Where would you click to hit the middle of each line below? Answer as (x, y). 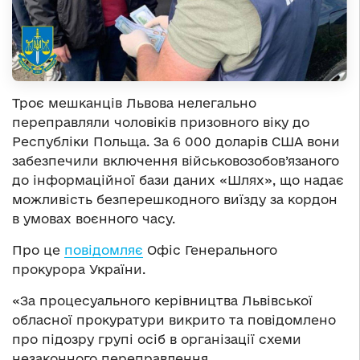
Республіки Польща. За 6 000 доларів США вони (176, 142)
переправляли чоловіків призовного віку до (161, 123)
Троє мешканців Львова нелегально (134, 103)
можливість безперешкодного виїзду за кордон (175, 200)
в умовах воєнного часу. (94, 219)
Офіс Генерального (210, 250)
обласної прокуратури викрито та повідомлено (174, 320)
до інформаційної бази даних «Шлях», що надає (178, 180)
